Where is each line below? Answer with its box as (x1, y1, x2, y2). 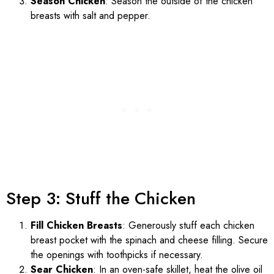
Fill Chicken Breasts (31, 218, 122, 233)
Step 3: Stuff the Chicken (6, 186, 196, 212)
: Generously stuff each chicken (122, 218, 254, 233)
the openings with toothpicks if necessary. (31, 248, 203, 262)
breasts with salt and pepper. (31, 9, 150, 23)
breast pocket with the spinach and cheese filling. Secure (31, 233, 268, 248)
